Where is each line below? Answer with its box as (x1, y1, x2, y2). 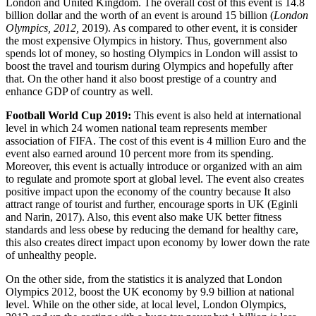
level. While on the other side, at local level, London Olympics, (6, 298, 286, 310)
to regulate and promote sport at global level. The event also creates (6, 172, 304, 185)
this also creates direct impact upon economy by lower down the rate (6, 236, 310, 248)
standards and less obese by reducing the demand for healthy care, (6, 223, 298, 236)
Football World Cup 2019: (6, 109, 134, 121)
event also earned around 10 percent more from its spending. (6, 147, 276, 159)
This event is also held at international (134, 109, 301, 121)
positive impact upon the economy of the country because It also (6, 185, 291, 197)
